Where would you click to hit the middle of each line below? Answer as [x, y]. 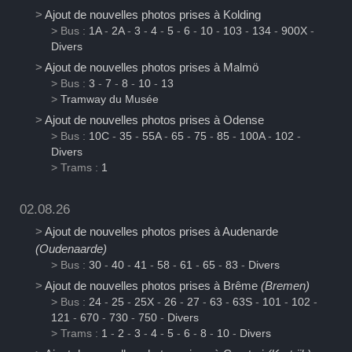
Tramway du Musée [110, 100]
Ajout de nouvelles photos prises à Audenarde [161, 232]
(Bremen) [285, 286]
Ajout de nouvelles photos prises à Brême [153, 286]
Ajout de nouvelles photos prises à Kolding [153, 15]
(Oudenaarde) [71, 249]
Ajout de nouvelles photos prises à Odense [154, 120]
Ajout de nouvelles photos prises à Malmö [152, 68]
